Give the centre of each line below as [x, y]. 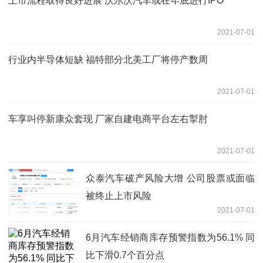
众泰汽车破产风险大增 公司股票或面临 [170, 178]
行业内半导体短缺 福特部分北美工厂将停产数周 [108, 59]
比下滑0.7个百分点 [125, 255]
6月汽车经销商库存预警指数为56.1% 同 [170, 237]
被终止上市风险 [119, 195]
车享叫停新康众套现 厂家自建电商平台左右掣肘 [108, 119]
